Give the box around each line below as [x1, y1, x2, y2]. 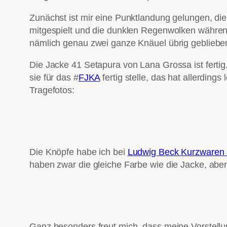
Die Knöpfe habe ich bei [29, 147, 128, 158]
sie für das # [29, 72, 79, 83]
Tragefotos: [29, 85, 74, 96]
